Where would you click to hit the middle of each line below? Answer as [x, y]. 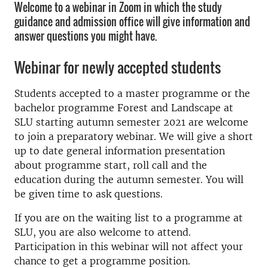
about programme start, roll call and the [111, 165]
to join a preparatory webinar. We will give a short [134, 136]
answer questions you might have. [86, 36]
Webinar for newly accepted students [118, 67]
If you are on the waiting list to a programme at [129, 218]
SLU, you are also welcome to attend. [103, 232]
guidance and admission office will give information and [132, 22]
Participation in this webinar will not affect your [129, 246]
